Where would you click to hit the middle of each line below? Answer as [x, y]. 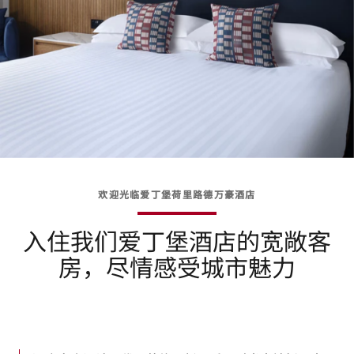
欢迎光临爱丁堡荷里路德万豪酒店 [177, 194]
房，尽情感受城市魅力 [177, 266]
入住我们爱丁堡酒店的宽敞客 [177, 240]
